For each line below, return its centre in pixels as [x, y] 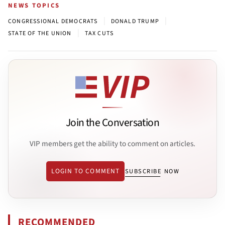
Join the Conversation [113, 123]
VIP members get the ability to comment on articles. [113, 143]
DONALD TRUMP [135, 21]
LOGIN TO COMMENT [85, 171]
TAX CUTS [99, 33]
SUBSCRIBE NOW [152, 172]
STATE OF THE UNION [40, 33]
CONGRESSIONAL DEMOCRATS [53, 21]
